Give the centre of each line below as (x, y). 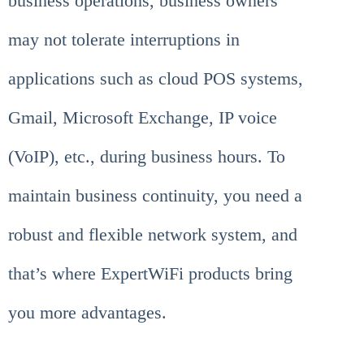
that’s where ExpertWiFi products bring (150, 273)
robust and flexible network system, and (153, 234)
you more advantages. (87, 312)
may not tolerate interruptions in (124, 39)
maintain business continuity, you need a (155, 195)
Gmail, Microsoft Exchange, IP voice (143, 117)
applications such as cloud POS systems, (156, 78)
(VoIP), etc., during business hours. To (147, 156)
